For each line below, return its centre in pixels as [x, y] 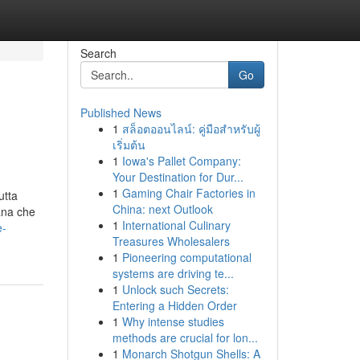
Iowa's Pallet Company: [181, 161]
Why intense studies [173, 321]
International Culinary [176, 225]
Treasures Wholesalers [171, 241]
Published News [121, 112]
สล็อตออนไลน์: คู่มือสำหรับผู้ [191, 129]
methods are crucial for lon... [185, 337]
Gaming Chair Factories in [188, 193]
